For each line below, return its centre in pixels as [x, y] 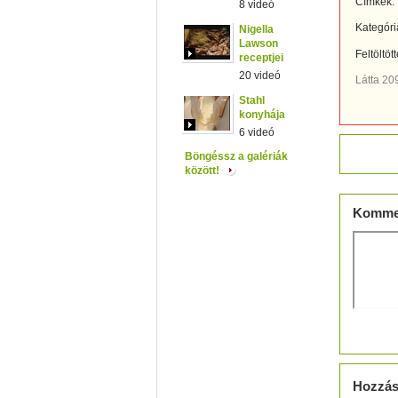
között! [203, 171]
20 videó [260, 76]
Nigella [256, 29]
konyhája [262, 115]
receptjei [261, 58]
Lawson [259, 44]
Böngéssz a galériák [236, 156]
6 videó [257, 132]
